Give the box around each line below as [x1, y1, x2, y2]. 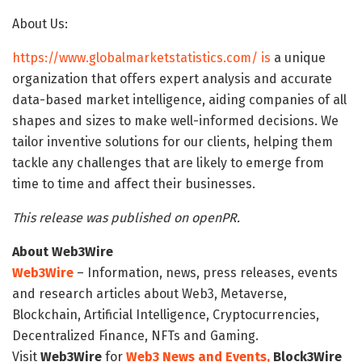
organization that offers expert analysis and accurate [12, 70, 332, 86]
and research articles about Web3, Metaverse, [12, 285, 287, 301]
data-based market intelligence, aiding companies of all [12, 91, 347, 107]
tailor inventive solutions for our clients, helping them [12, 133, 333, 149]
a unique [271, 49, 326, 65]
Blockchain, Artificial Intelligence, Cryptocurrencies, [12, 306, 319, 322]
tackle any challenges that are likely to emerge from [12, 154, 324, 170]
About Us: [12, 15, 68, 32]
